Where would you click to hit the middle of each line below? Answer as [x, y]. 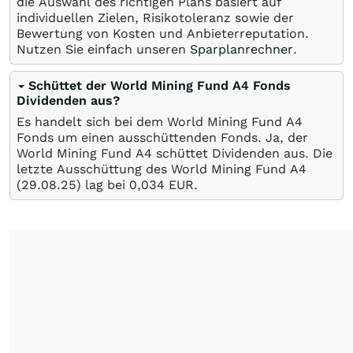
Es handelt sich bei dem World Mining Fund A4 [160, 122]
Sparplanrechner [242, 49]
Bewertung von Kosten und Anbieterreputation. [163, 33]
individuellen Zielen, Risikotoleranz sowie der [155, 18]
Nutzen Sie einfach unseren [103, 49]
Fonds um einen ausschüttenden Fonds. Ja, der [162, 137]
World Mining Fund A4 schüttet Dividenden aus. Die [175, 153]
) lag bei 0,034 [121, 185]
